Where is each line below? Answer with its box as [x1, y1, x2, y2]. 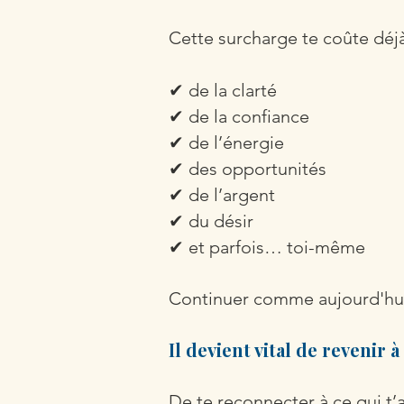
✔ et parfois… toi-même [169, 236, 365, 258]
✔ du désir [169, 210, 253, 232]
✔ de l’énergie [169, 132, 284, 153]
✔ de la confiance [169, 106, 309, 127]
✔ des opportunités [169, 158, 326, 179]
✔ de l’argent [169, 184, 275, 206]
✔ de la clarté [169, 79, 277, 101]
